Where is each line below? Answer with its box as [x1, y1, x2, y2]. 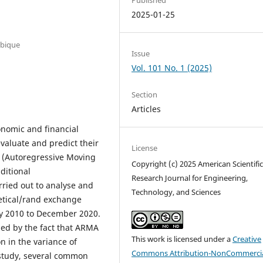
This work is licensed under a [131, 234, 233, 245]
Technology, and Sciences [131, 187, 221, 198]
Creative [232, 234, 262, 245]
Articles [131, 103, 161, 115]
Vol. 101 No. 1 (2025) [131, 62, 213, 73]
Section [131, 89, 158, 100]
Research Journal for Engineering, [131, 173, 248, 184]
